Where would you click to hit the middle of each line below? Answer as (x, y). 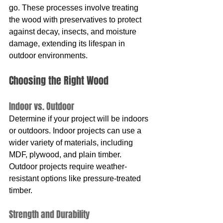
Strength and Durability (49, 215)
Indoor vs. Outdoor (42, 107)
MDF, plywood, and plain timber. (66, 155)
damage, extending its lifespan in (68, 44)
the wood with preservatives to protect (76, 20)
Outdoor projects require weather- (68, 167)
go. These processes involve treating (75, 8)
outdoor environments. (48, 56)
